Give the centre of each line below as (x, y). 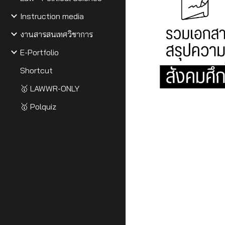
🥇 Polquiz (38, 106)
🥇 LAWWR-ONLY (50, 88)
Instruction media (52, 16)
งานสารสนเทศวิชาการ (57, 34)
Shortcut (36, 70)
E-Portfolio (39, 52)
